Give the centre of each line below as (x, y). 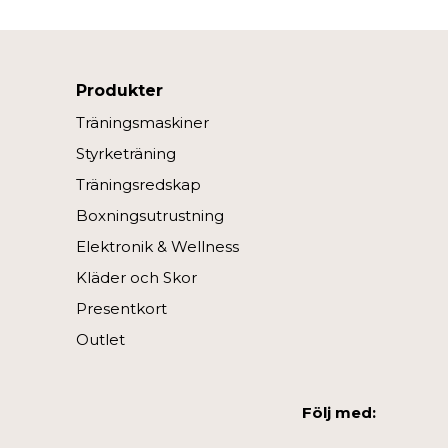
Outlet (100, 339)
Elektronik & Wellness (157, 246)
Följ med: (339, 412)
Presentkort (121, 308)
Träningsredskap (138, 184)
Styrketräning (126, 153)
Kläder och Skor (136, 277)
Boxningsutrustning (150, 215)
